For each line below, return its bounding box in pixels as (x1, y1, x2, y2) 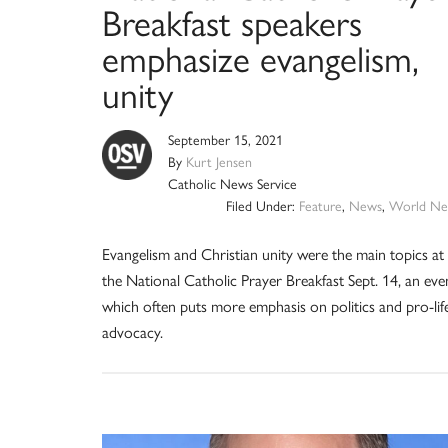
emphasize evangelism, (102, 38, 419, 82)
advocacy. (102, 323, 163, 343)
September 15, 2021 (168, 132, 283, 150)
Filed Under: (225, 198, 299, 216)
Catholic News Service (168, 176, 297, 194)
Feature (298, 198, 342, 216)
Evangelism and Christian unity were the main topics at (102, 245, 444, 265)
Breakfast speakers (102, 2, 362, 46)
